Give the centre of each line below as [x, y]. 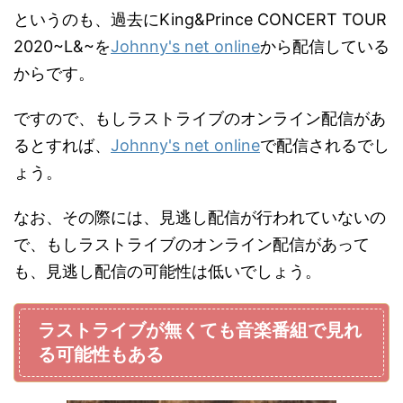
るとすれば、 [62, 145]
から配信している [325, 46]
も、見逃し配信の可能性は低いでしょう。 [167, 271]
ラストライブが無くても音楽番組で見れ [200, 330]
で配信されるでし [325, 145]
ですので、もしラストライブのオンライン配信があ [200, 118]
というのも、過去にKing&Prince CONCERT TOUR [200, 19]
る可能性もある [101, 354]
